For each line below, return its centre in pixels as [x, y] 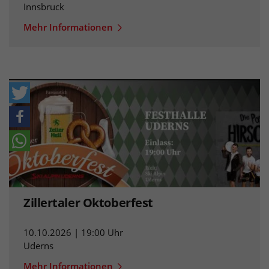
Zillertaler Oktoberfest [88, 202]
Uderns [38, 245]
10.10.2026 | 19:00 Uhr [73, 232]
